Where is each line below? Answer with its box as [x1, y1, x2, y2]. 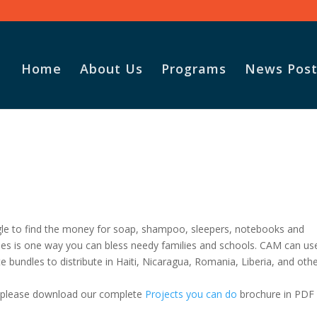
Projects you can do [145, 287, 238, 301]
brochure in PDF [237, 287, 315, 301]
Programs [161, 60, 226, 77]
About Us [80, 60, 143, 77]
